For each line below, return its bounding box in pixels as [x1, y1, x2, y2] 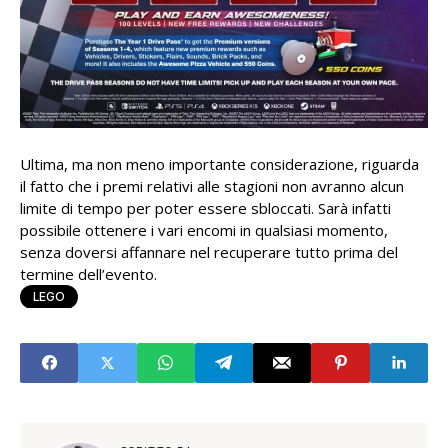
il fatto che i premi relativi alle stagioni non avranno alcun [20, 175, 404, 196]
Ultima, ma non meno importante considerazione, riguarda [20, 153, 419, 174]
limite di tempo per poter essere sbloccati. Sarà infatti [20, 197, 391, 218]
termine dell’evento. [20, 263, 157, 284]
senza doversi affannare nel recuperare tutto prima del [20, 241, 398, 262]
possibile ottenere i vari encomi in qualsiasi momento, [20, 219, 388, 240]
